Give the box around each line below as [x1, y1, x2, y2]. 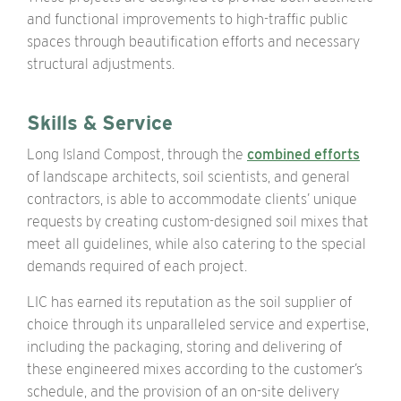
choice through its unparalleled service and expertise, [27, 315, 369, 333]
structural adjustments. [27, 55, 175, 73]
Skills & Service [27, 110, 173, 134]
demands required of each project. [27, 257, 247, 275]
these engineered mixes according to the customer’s [27, 360, 363, 378]
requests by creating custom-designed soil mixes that [27, 212, 369, 230]
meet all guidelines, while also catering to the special [27, 235, 366, 252]
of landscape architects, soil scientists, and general [27, 167, 350, 185]
